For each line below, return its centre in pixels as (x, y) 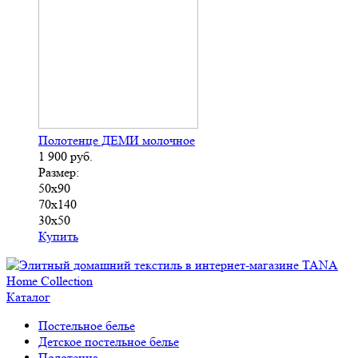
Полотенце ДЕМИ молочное (117, 140)
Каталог (28, 296)
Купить (58, 236)
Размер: (59, 172)
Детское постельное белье (109, 341)
